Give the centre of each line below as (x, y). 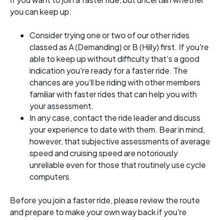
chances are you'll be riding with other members (115, 82)
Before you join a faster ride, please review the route (105, 200)
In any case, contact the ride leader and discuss (115, 118)
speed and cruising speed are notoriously (104, 153)
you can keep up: (41, 12)
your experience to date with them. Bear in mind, (117, 130)
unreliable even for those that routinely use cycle (118, 165)
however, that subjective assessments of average (120, 141)
